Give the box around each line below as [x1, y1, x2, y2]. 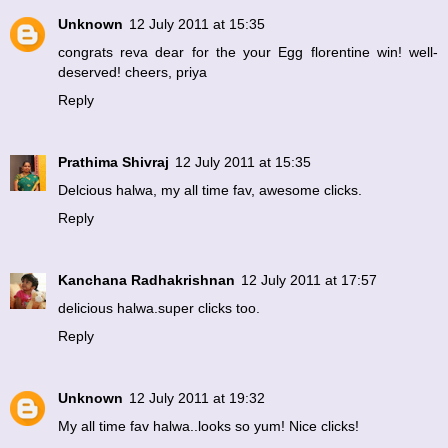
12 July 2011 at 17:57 [241, 272, 377, 289]
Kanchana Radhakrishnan [58, 272, 235, 289]
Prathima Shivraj [58, 154, 169, 171]
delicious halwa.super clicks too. [58, 300, 260, 317]
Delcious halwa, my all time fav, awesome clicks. [58, 182, 362, 199]
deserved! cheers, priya [58, 64, 207, 81]
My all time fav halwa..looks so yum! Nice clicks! [58, 418, 359, 435]
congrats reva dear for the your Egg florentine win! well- [58, 44, 438, 61]
